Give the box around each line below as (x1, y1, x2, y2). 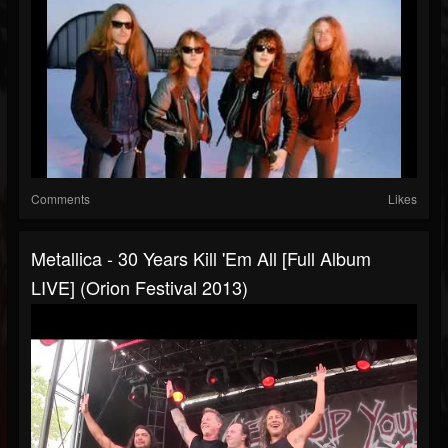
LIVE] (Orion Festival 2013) (31, 274, 248, 301)
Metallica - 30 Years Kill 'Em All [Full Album (31, 245, 371, 272)
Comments (31, 190, 90, 208)
